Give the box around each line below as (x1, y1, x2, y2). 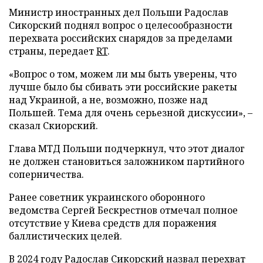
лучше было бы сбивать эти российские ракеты (9, 80, 237, 93)
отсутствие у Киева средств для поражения (9, 216, 217, 230)
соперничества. (9, 167, 84, 181)
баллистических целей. (9, 229, 122, 242)
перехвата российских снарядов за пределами (9, 31, 232, 45)
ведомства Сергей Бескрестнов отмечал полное (9, 203, 238, 217)
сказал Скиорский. (9, 119, 98, 132)
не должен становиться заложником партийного (9, 154, 244, 168)
